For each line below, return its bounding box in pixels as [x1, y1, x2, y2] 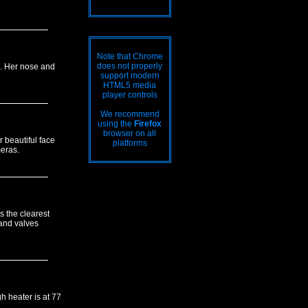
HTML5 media [103, 80, 156, 90]
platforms [112, 138, 147, 148]
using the [98, 119, 134, 129]
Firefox [134, 119, 162, 129]
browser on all [103, 129, 156, 138]
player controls [102, 90, 157, 100]
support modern [100, 71, 159, 80]
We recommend [100, 109, 159, 119]
